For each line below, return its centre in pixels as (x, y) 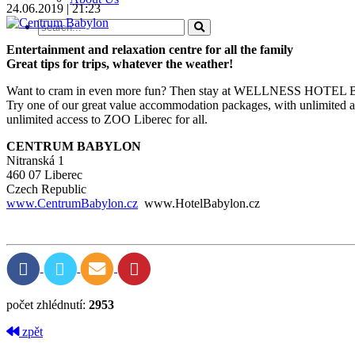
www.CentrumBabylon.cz (72, 203)
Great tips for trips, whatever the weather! (120, 63)
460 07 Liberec (44, 174)
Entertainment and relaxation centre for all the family (150, 49)
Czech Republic (46, 189)
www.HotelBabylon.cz (199, 203)
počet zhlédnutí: (48, 305)
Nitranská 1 (35, 160)
